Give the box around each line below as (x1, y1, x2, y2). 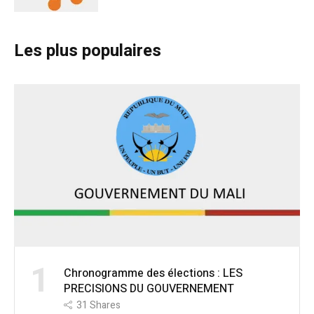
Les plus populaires (14, 39, 161, 64)
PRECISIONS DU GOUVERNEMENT (64, 280, 234, 298)
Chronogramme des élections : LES (64, 265, 243, 282)
